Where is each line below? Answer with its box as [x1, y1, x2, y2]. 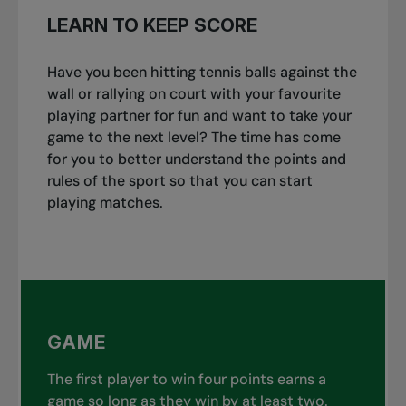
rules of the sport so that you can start [46, 170, 313, 190]
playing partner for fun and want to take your [46, 105, 352, 125]
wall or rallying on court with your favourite [46, 83, 341, 103]
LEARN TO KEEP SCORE [46, 14, 257, 37]
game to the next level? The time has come [46, 127, 341, 147]
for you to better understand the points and [46, 149, 346, 169]
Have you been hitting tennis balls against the [46, 62, 357, 82]
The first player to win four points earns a [46, 370, 326, 390]
